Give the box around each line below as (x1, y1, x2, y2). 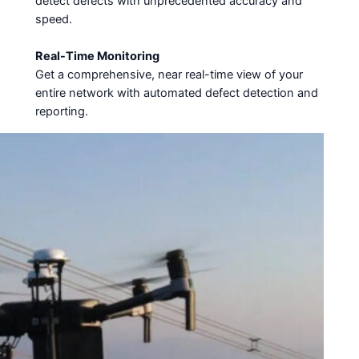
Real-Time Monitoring (34, 49, 159, 64)
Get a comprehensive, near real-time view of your (34, 67, 303, 83)
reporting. (34, 104, 88, 119)
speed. (34, 12, 72, 27)
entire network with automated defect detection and (34, 86, 318, 101)
